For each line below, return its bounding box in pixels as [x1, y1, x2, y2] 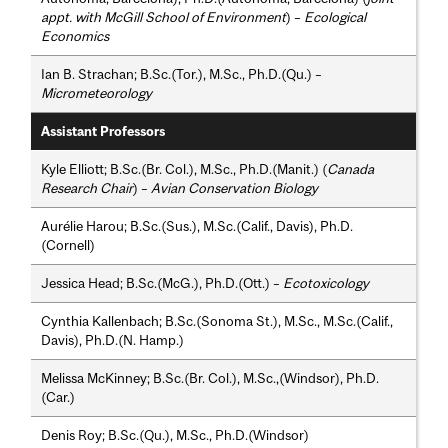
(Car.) [41, 389, 76, 406]
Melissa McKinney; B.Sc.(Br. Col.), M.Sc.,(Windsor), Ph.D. [41, 370, 380, 387]
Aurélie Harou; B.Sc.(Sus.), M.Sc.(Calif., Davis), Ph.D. [41, 218, 354, 235]
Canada [327, 161, 375, 178]
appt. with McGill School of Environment [41, 9, 287, 26]
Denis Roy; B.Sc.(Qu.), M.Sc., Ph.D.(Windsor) [41, 427, 310, 444]
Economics [41, 28, 110, 45]
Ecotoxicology [283, 275, 370, 292]
